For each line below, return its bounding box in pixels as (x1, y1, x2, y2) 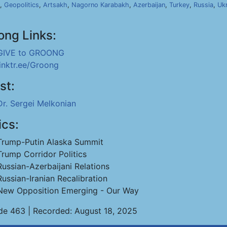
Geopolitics (4, 1, 39, 9)
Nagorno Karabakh (71, 1, 129, 9)
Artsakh (43, 1, 67, 9)
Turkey (169, 1, 190, 9)
